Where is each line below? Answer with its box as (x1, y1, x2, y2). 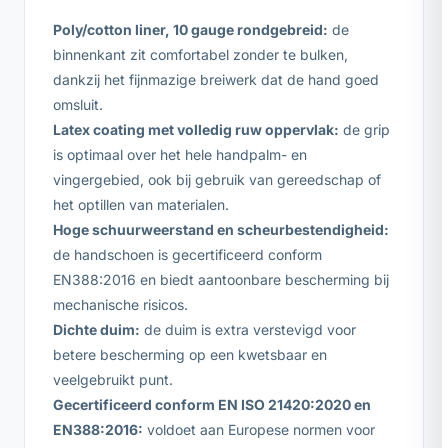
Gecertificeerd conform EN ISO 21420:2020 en (53, 395, 371, 413)
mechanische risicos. (53, 295, 188, 313)
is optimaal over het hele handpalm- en (53, 145, 307, 163)
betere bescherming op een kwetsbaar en (53, 345, 327, 363)
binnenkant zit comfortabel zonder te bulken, (53, 45, 348, 63)
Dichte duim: (53, 320, 140, 338)
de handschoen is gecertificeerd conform (53, 245, 322, 263)
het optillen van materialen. (53, 195, 229, 213)
